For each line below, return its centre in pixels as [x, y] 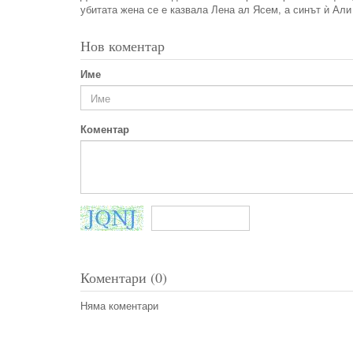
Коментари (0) [124, 277]
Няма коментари [119, 305]
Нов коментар [123, 46]
